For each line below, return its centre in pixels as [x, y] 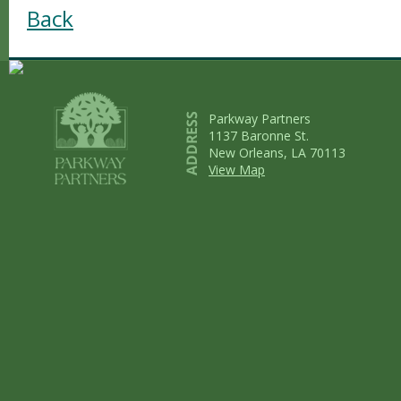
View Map [237, 170]
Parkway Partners [260, 119]
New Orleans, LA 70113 [277, 153]
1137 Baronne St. [259, 136]
